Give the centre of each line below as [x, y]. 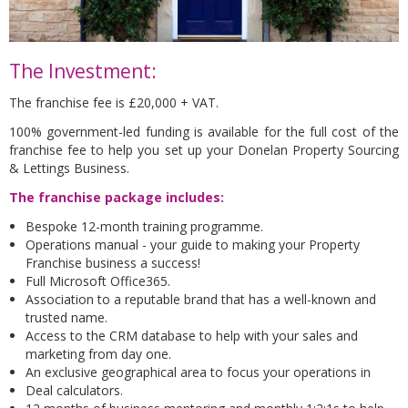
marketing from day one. [98, 353]
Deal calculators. [74, 390]
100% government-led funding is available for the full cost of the [204, 131]
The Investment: [85, 71]
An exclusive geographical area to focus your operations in [198, 372]
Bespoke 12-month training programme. [144, 226]
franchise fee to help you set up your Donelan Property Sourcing [204, 149]
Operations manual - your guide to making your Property [193, 244]
